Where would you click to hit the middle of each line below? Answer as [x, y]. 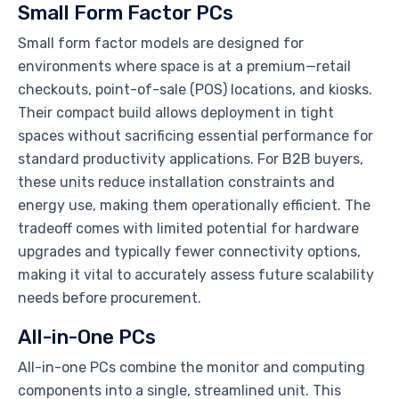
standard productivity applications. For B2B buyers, [191, 159]
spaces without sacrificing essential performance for [195, 136]
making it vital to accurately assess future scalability [196, 275]
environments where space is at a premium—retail [184, 67]
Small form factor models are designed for [161, 44]
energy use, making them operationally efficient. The [194, 206]
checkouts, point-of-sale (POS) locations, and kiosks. [195, 90]
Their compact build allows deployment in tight [176, 113]
